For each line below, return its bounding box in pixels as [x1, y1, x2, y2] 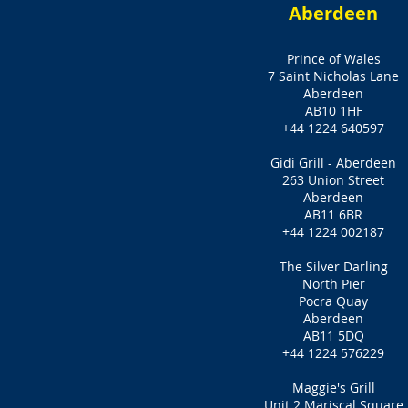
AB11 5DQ [302, 327, 364, 344]
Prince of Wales [286, 50, 381, 67]
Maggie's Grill [291, 379, 375, 396]
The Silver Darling [279, 258, 388, 275]
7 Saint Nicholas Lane [268, 67, 399, 85]
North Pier [301, 275, 365, 292]
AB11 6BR [304, 206, 362, 223]
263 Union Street [282, 171, 384, 189]
